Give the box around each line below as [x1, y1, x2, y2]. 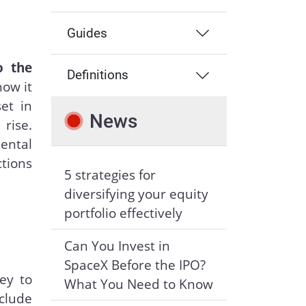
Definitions [67, 68, 129, 83]
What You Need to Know [64, 275, 213, 292]
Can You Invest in [64, 236, 170, 254]
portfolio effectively [64, 204, 182, 222]
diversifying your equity [64, 185, 208, 203]
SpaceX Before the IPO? [64, 255, 206, 273]
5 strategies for [64, 166, 156, 184]
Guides [67, 25, 108, 41]
